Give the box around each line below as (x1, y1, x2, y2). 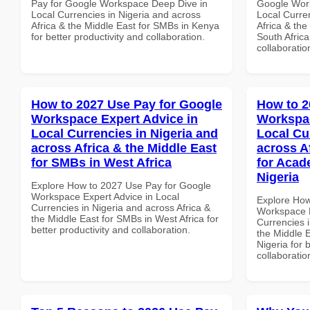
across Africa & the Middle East (31, 140, 217, 155)
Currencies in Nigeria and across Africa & (31, 201, 210, 213)
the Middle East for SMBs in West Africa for (31, 212, 219, 224)
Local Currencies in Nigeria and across (31, 8, 201, 20)
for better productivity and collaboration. (31, 30, 205, 42)
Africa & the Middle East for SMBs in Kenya (31, 19, 219, 31)
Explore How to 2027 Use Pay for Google (31, 179, 211, 191)
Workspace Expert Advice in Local (31, 190, 179, 202)
